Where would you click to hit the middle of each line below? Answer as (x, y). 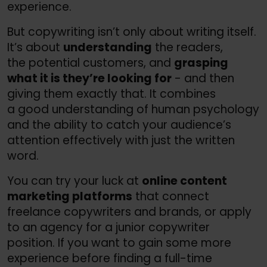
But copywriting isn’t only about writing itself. (132, 32)
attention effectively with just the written (121, 140)
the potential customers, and (91, 63)
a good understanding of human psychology (133, 109)
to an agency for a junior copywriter (108, 227)
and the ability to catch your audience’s (119, 125)
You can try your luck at (74, 181)
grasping (201, 63)
